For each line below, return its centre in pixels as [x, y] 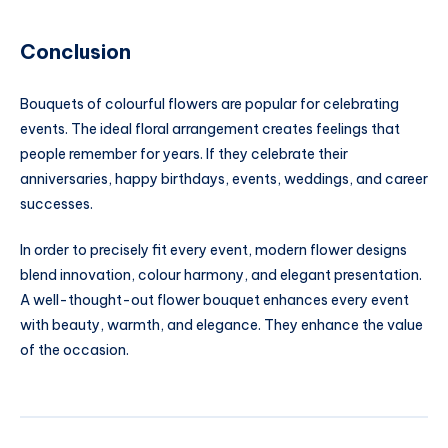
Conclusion [75, 52]
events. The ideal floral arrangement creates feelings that [210, 128]
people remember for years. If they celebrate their [184, 153]
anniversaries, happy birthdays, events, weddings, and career [224, 178]
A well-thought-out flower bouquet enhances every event [214, 299]
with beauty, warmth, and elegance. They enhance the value [221, 324]
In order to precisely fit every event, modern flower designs [213, 249]
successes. [56, 203]
